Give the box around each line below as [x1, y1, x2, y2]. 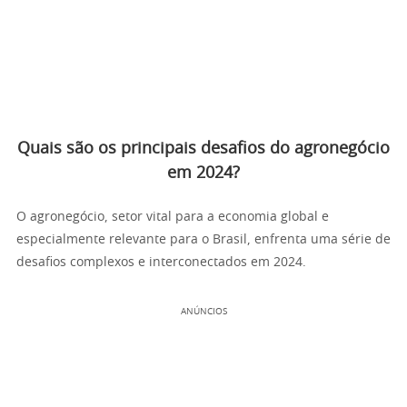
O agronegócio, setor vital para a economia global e [16, 211, 329, 223]
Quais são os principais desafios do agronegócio [17, 141, 390, 157]
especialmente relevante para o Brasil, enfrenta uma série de [16, 233, 391, 246]
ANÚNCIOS [180, 307, 227, 316]
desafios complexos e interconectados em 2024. [16, 256, 306, 269]
